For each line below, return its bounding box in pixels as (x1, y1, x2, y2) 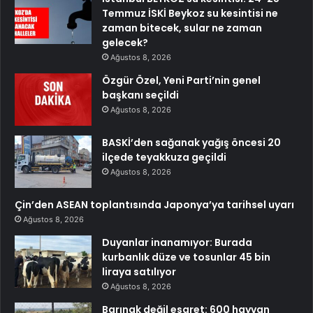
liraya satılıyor (102, 264, 176, 279)
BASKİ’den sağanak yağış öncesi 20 (102, 135, 281, 150)
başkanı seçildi (102, 87, 179, 102)
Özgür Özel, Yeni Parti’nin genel (102, 73, 261, 87)
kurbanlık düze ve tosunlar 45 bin (102, 249, 270, 264)
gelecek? (102, 35, 148, 50)
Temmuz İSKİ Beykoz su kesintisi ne (102, 6, 278, 20)
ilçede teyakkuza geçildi (102, 150, 226, 164)
